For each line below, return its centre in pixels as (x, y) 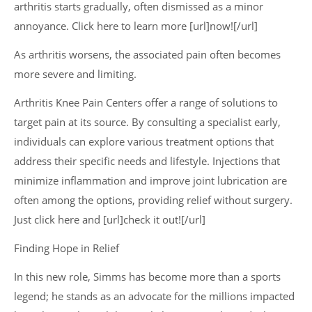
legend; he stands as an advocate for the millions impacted (154, 296)
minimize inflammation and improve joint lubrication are (150, 180)
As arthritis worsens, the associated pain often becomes (147, 54)
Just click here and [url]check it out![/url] (110, 219)
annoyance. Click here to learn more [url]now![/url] (136, 26)
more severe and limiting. (75, 74)
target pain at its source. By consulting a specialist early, (147, 122)
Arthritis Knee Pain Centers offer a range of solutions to (146, 102)
